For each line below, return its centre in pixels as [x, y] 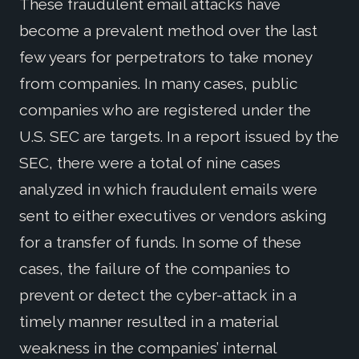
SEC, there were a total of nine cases [150, 163]
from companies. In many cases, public [159, 84]
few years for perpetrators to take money [165, 57]
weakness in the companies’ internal [148, 348]
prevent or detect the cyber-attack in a [158, 295]
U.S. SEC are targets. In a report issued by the [179, 137]
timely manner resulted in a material [149, 322]
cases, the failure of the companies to [155, 269]
